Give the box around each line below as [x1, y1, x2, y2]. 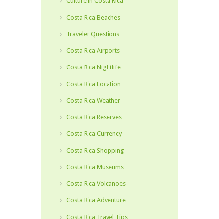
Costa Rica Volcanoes [66, 180, 126, 187]
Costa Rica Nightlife [66, 64, 121, 71]
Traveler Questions [66, 30, 119, 38]
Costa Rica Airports [66, 47, 120, 54]
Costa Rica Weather [66, 97, 120, 104]
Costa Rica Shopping [66, 147, 124, 154]
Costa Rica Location [66, 80, 121, 88]
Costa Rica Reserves [66, 113, 122, 121]
